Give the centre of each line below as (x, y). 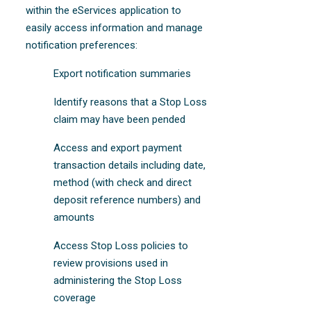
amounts (74, 217)
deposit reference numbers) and (127, 200)
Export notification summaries (123, 73)
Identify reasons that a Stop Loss (131, 102)
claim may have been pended (120, 119)
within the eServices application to (104, 10)
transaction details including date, (130, 165)
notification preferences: (82, 45)
